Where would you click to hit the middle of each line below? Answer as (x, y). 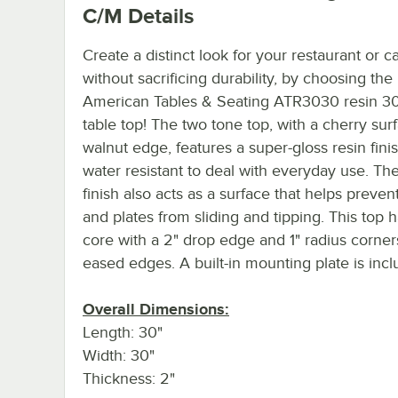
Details (158, 15)
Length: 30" (123, 332)
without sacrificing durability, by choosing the (238, 78)
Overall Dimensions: (156, 309)
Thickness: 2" (129, 378)
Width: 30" (119, 355)
